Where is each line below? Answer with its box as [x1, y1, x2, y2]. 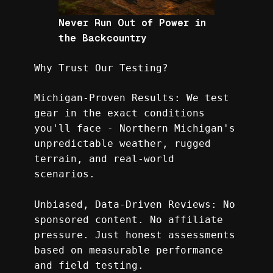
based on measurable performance [34, 244, 223, 256]
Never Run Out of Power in [58, 16, 206, 29]
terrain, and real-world [34, 152, 174, 165]
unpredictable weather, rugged [34, 137, 211, 149]
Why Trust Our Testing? [34, 62, 168, 74]
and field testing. [34, 259, 144, 271]
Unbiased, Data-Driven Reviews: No [34, 198, 235, 210]
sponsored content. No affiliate [34, 213, 223, 225]
